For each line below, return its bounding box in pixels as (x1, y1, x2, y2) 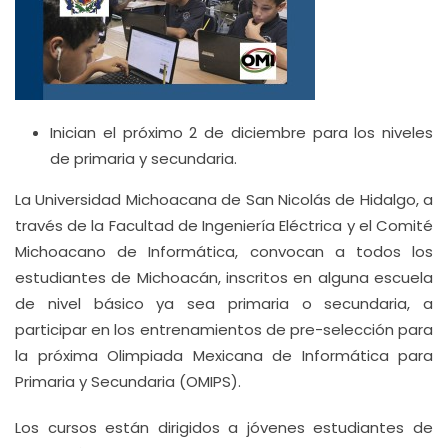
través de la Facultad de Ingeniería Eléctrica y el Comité (15, 215, 433, 236)
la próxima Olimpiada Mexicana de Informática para (15, 345, 433, 366)
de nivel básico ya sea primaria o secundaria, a (15, 293, 433, 314)
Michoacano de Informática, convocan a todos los (15, 241, 433, 262)
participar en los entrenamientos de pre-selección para (15, 319, 433, 340)
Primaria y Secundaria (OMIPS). (15, 371, 241, 392)
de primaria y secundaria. (50, 148, 237, 169)
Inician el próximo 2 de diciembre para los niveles (50, 122, 433, 143)
